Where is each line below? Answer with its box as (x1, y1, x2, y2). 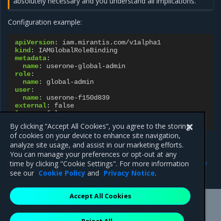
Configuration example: (8, 17, 82, 27)
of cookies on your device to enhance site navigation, (10, 131, 181, 140)
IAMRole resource (22, 164, 79, 173)
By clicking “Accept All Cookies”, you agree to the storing (10, 121, 190, 131)
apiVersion (15, 38, 54, 46)
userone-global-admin (46, 62, 125, 70)
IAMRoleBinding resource (118, 164, 199, 173)
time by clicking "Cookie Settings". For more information (10, 159, 189, 168)
